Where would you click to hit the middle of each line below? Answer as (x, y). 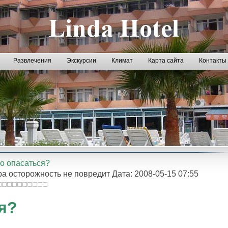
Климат (122, 61)
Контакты (213, 61)
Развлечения (32, 61)
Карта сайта (166, 61)
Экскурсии (81, 61)
